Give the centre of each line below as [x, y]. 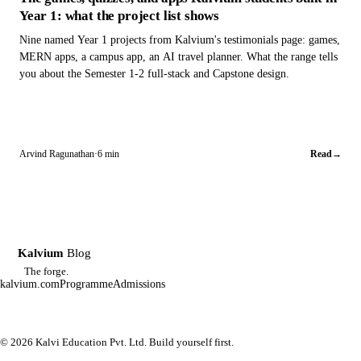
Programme [86, 284]
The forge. [46, 272]
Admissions [139, 284]
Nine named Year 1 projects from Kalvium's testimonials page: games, [180, 40]
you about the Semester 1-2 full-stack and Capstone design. [154, 74]
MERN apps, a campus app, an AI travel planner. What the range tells [178, 57]
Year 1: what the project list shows [120, 16]
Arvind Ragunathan [57, 154]
